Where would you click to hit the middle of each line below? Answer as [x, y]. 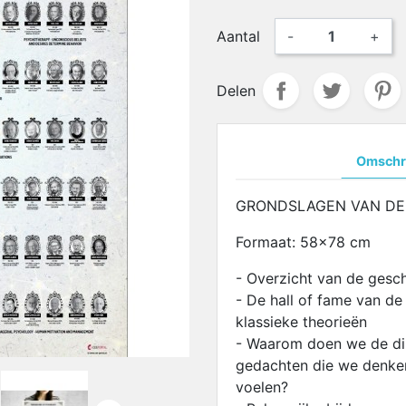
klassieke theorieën [301, 322]
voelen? [262, 387]
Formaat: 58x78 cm [303, 242]
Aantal [238, 37]
